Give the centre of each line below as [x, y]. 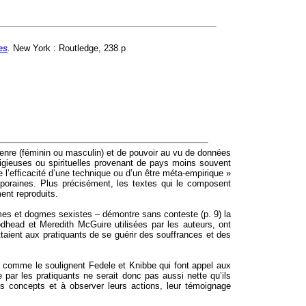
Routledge [79, 48]
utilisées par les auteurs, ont [171, 225]
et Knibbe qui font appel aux [173, 266]
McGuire [94, 225]
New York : [36, 48]
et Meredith [51, 225]
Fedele [102, 266]
